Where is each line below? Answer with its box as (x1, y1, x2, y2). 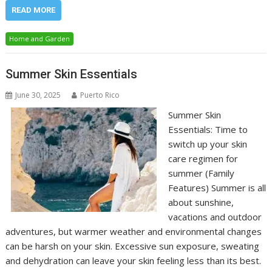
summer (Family (168, 166, 234, 179)
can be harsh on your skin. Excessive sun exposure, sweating (5, 239, 260, 252)
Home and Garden (9, 34, 70, 43)
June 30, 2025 (15, 89, 61, 100)
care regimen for (168, 152, 238, 165)
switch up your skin (168, 137, 247, 150)
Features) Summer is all (168, 181, 266, 194)
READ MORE (12, 5, 56, 15)
